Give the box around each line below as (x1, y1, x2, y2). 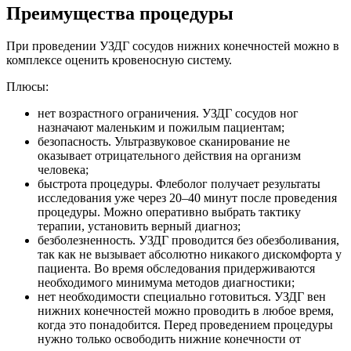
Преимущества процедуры (6, 2, 233, 24)
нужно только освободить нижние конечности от (38, 332, 301, 346)
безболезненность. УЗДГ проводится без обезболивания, (38, 233, 339, 248)
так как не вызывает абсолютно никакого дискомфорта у (38, 248, 342, 262)
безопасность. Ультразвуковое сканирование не (38, 135, 290, 149)
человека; (38, 163, 89, 177)
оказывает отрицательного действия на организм (38, 149, 301, 163)
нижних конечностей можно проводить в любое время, (38, 304, 334, 318)
